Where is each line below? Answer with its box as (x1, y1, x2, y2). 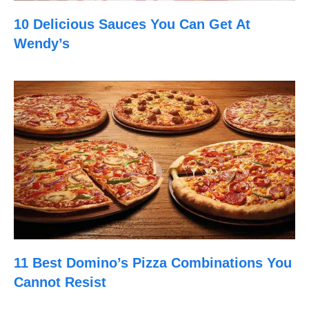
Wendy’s (14, 36, 70, 51)
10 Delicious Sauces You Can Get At (14, 17, 250, 32)
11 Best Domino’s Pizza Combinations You (14, 255, 292, 270)
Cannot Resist (14, 274, 106, 290)
